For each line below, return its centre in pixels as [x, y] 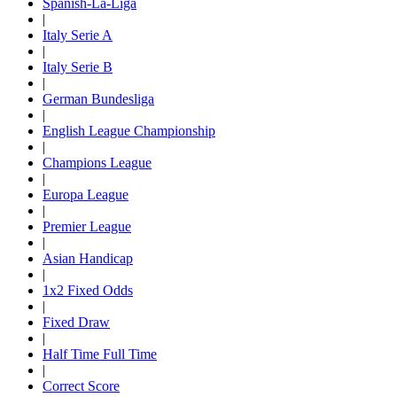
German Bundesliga [98, 98]
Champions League [97, 162]
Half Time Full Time [100, 354]
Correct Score [81, 385]
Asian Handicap [88, 258]
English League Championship [129, 130]
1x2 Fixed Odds [88, 290]
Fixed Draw [76, 322]
